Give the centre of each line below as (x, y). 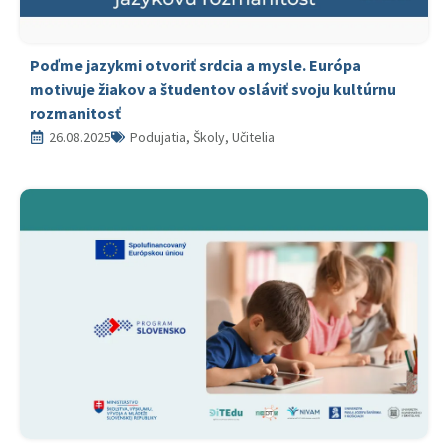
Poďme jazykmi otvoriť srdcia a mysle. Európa (195, 65)
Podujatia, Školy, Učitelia (202, 137)
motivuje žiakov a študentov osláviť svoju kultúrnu (213, 89)
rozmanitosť (75, 113)
